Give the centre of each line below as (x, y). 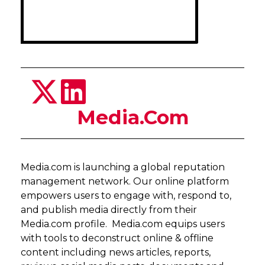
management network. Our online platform (125, 181)
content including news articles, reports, (116, 252)
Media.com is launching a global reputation (123, 167)
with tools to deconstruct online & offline (117, 238)
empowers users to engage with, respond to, (126, 195)
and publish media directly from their (109, 210)
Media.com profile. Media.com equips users (123, 224)
